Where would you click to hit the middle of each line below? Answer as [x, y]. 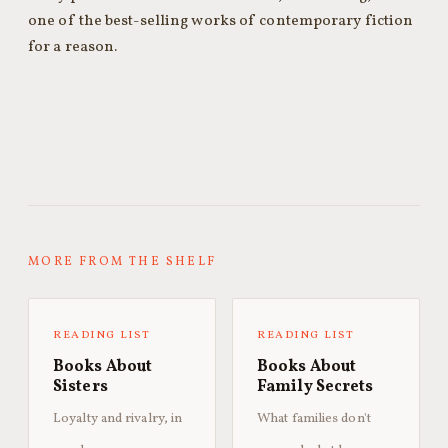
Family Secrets [315, 387]
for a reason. [73, 47]
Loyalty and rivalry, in [118, 418]
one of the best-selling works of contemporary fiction [221, 21]
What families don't [314, 418]
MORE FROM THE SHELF [122, 262]
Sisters [80, 387]
